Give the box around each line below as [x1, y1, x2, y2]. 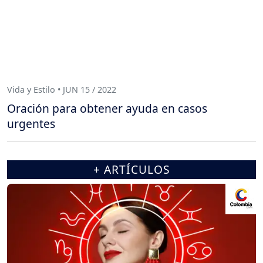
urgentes [7, 115, 55, 131]
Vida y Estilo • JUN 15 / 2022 [7, 84, 116, 96]
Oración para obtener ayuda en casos [7, 100, 207, 116]
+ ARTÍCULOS [93, 161, 170, 177]
